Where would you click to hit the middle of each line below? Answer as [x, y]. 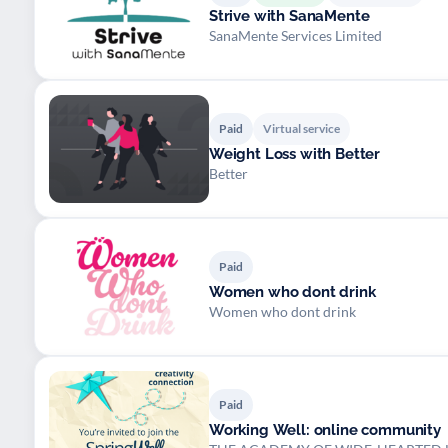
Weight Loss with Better [295, 153]
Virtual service [301, 128]
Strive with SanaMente [289, 15]
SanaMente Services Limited [295, 35]
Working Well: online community [325, 429]
